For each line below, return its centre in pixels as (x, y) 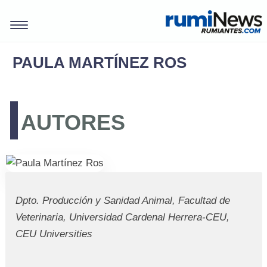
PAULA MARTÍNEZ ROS (100, 62)
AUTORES (73, 123)
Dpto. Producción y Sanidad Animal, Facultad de (122, 200)
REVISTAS (114, 224)
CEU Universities (54, 234)
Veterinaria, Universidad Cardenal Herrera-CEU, (122, 217)
